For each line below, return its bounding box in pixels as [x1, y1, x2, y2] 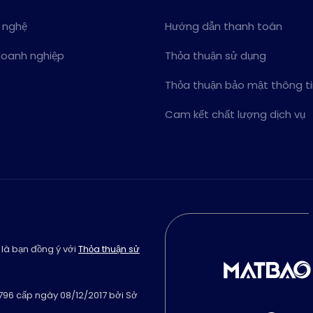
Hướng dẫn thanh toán [165, 19, 282, 34]
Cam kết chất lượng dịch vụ [165, 107, 305, 122]
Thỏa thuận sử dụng [165, 48, 266, 63]
